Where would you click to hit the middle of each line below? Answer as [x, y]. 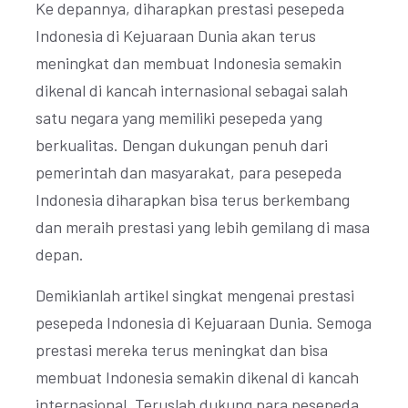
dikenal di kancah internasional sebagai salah [192, 90]
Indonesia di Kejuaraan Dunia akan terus [176, 36]
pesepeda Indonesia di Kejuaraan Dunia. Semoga [204, 322]
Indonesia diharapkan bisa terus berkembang [193, 199]
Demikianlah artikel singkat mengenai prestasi [195, 295]
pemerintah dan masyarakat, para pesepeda [189, 172]
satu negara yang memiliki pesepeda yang [179, 117]
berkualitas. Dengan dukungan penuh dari [182, 145]
